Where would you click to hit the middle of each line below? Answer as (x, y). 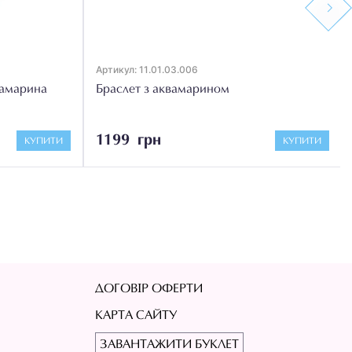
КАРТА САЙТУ (136, 316)
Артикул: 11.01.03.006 (147, 69)
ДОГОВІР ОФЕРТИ (148, 290)
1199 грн (128, 140)
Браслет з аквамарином (163, 89)
